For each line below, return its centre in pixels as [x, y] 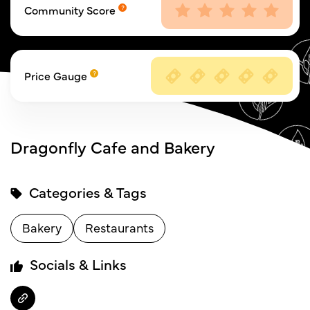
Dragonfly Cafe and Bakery [113, 146]
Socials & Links [76, 264]
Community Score [71, 10]
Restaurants [119, 227]
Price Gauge [57, 75]
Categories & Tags [86, 192]
